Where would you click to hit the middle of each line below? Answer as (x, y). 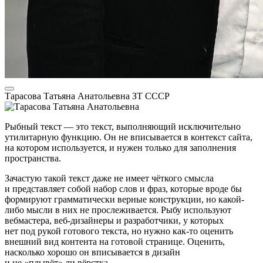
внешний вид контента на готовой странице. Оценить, (115, 242)
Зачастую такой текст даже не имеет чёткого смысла (109, 178)
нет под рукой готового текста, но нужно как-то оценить (119, 231)
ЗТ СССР (151, 96)
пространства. (33, 159)
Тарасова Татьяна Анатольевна (68, 96)
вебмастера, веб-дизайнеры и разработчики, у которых (114, 221)
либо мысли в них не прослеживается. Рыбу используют (118, 210)
